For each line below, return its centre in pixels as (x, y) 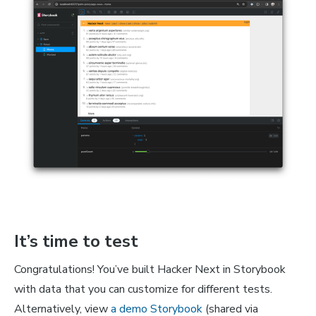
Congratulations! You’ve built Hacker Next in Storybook (150, 270)
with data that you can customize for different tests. (143, 290)
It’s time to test (76, 242)
